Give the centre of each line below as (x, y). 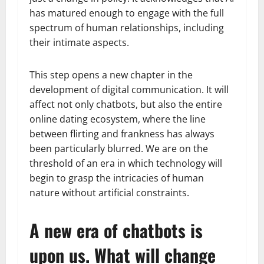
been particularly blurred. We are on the (119, 148)
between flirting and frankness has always (122, 133)
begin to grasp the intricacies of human (117, 178)
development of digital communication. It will (129, 89)
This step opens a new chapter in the (111, 75)
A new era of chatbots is (116, 230)
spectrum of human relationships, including (127, 27)
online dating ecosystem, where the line (118, 119)
